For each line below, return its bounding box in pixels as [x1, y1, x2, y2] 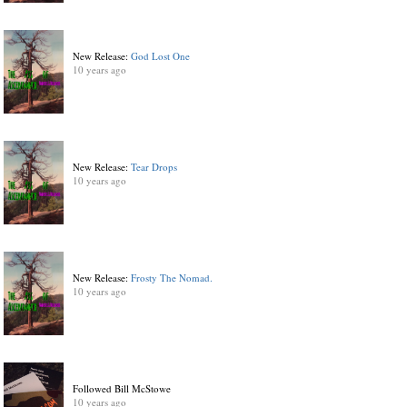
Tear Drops [131, 160, 178, 174]
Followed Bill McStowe [73, 382, 172, 395]
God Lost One [131, 49, 191, 63]
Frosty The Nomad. [131, 271, 213, 284]
